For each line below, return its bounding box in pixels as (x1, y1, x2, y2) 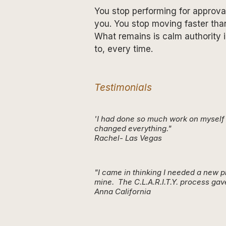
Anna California (94, 186, 153, 196)
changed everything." (94, 123, 174, 133)
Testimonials (94, 81, 152, 93)
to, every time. (94, 43, 153, 54)
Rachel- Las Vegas (94, 133, 164, 143)
